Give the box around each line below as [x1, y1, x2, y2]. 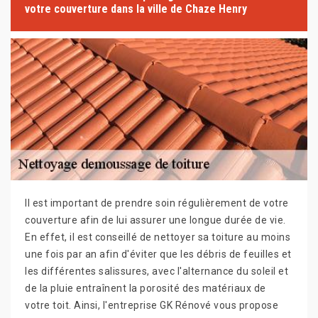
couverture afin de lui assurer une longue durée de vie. [25, 214, 286, 226]
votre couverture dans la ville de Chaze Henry [25, 2, 247, 16]
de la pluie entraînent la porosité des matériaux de [25, 283, 266, 295]
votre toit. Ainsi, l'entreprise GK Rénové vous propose [25, 300, 278, 312]
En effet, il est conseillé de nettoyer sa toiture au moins [25, 231, 290, 243]
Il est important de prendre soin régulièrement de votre [25, 197, 289, 209]
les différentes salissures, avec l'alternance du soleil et [25, 265, 288, 278]
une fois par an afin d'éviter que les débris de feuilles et [25, 248, 292, 261]
